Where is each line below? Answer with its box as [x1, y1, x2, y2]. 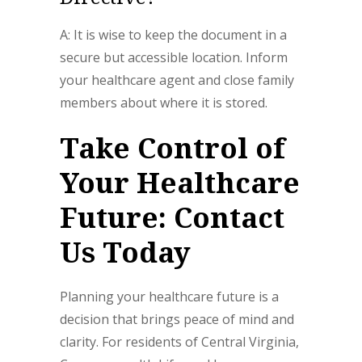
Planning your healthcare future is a [60, 288, 279, 306]
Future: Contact [60, 198, 284, 237]
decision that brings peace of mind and [60, 310, 294, 329]
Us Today [60, 233, 191, 271]
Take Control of [60, 128, 285, 167]
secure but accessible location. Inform [60, 48, 288, 67]
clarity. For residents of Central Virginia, [60, 333, 299, 351]
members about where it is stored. [60, 94, 267, 112]
